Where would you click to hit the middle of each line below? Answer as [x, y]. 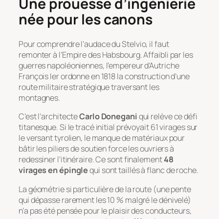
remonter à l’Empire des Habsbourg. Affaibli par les [106, 55]
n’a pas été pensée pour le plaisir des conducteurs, [105, 210]
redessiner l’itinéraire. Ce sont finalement [91, 160]
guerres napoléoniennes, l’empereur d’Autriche [99, 66]
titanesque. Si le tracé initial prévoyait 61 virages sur [108, 127]
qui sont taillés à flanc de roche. [143, 170]
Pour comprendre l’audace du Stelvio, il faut [94, 44]
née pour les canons [86, 19]
